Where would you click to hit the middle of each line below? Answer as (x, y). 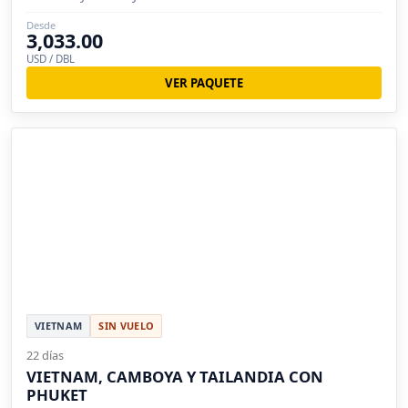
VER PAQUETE (204, 82)
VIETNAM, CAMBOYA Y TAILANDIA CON (175, 377)
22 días (45, 356)
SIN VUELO (127, 326)
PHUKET (57, 395)
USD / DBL (51, 58)
